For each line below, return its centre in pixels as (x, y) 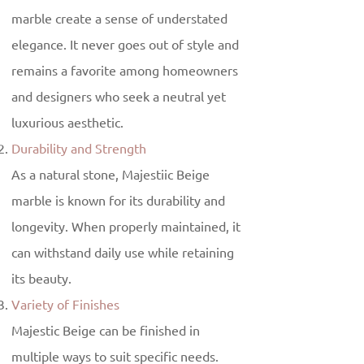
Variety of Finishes (65, 305)
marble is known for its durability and (118, 201)
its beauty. (41, 279)
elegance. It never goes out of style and (125, 45)
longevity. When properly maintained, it (126, 227)
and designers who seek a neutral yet (119, 97)
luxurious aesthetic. (67, 123)
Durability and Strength (79, 149)
